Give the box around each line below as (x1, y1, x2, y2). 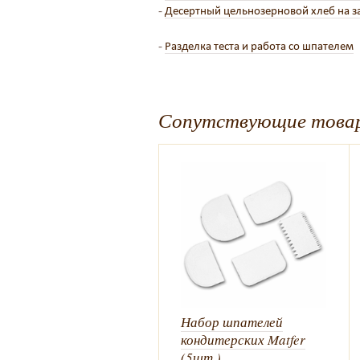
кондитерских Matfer (181, 329, 305, 349)
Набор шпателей (181, 312, 283, 331)
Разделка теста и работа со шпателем (165, 38, 354, 53)
